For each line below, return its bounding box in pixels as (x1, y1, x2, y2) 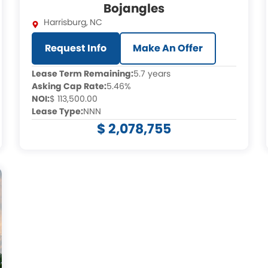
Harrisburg (44, 16, 87, 28)
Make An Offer (133, 41, 203, 55)
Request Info (45, 41, 107, 55)
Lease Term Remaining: (32, 68, 134, 80)
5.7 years (133, 68, 171, 80)
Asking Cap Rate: (32, 80, 107, 92)
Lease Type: (32, 105, 84, 117)
